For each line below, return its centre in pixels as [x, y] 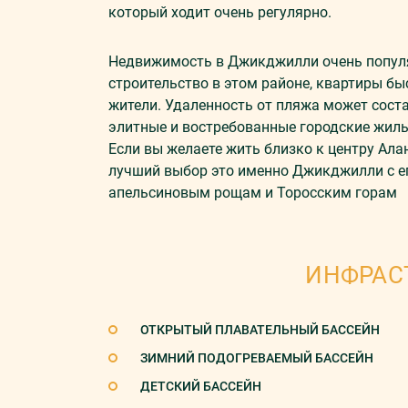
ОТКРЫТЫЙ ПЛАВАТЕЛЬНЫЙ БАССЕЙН [260, 330]
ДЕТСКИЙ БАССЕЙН [201, 386]
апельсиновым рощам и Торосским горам [253, 193]
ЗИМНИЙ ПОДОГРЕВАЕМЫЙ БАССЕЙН [257, 358]
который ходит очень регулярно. [220, 12]
